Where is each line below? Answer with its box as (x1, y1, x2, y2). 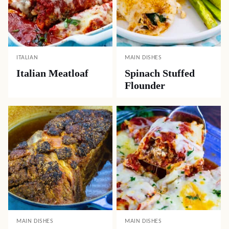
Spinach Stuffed (125, 67, 195, 79)
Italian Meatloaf (16, 67, 88, 79)
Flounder (125, 80, 165, 91)
